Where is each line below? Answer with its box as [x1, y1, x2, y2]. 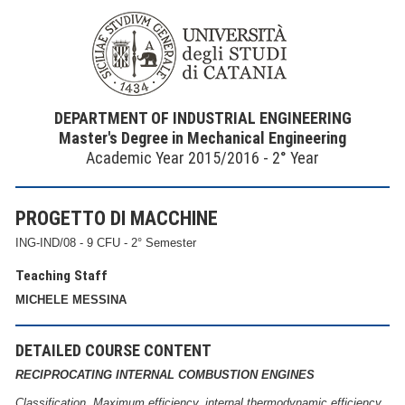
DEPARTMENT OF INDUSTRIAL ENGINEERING [53, 108, 352, 127]
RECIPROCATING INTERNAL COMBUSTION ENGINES [15, 368, 315, 382]
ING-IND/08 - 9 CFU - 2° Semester [15, 236, 196, 250]
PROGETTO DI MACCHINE [15, 207, 218, 231]
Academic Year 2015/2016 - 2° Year [86, 148, 319, 167]
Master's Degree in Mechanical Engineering [59, 128, 346, 147]
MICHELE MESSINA [15, 293, 127, 307]
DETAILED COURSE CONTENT [15, 341, 212, 361]
